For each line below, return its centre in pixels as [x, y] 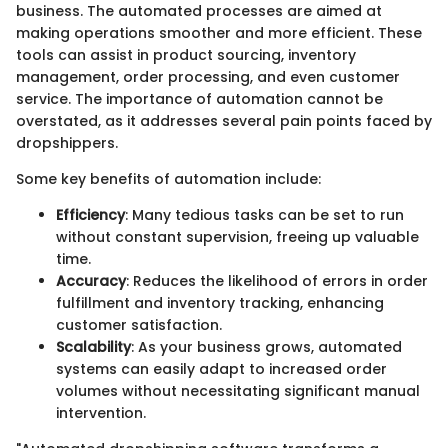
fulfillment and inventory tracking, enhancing [220, 303]
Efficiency [90, 215]
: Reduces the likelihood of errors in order [277, 281]
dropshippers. [67, 143]
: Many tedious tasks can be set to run [264, 215]
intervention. [101, 413]
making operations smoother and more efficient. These [219, 33]
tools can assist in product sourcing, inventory [186, 55]
